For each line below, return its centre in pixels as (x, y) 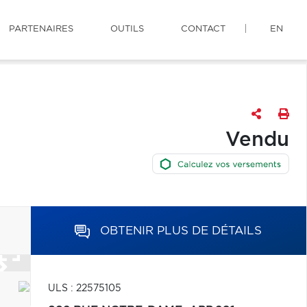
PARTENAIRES (41, 29)
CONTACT (203, 29)
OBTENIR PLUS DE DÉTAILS (181, 231)
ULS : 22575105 (84, 288)
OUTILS (127, 29)
